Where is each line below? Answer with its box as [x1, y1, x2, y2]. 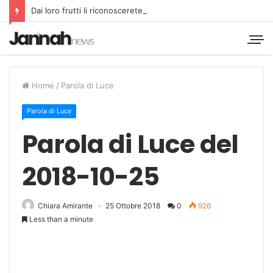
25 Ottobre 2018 [105, 200, 160, 210]
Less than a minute [27, 214, 93, 224]
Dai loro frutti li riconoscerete [31, 5, 143, 15]
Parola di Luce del [22, 126, 239, 161]
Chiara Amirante [38, 200, 93, 210]
